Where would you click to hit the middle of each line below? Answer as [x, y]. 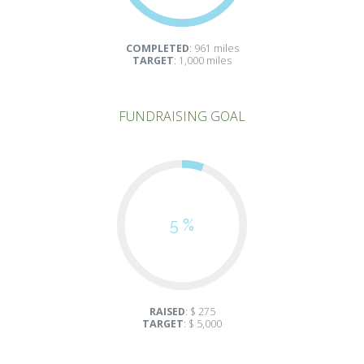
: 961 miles [214, 49]
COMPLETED [157, 49]
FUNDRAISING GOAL [182, 117]
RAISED [167, 312]
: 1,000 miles [203, 61]
